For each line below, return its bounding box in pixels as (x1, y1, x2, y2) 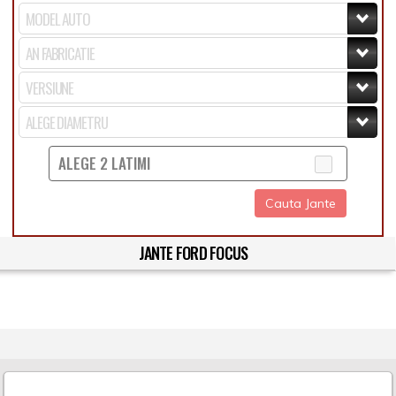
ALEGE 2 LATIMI (58, 152, 150, 174)
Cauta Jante (265, 195, 336, 211)
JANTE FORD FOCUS (138, 241, 248, 264)
